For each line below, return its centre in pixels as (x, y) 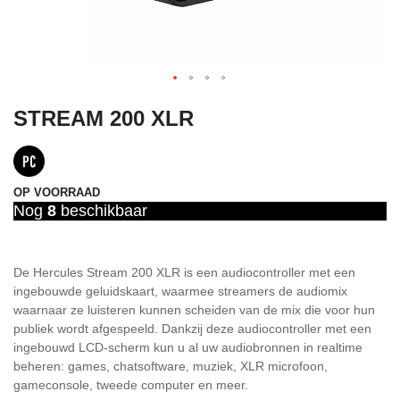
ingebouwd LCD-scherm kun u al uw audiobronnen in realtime (188, 347)
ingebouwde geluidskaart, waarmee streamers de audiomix (180, 291)
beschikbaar (102, 211)
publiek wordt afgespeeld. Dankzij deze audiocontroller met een (192, 329)
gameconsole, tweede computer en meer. (131, 385)
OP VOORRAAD (57, 192)
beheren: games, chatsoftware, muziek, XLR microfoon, (171, 366)
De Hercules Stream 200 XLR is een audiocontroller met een (184, 272)
